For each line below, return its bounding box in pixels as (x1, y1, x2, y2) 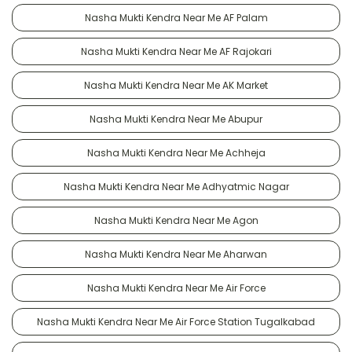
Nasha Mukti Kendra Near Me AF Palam (84, 10, 268, 24)
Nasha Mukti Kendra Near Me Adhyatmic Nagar (63, 179, 289, 193)
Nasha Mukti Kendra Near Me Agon (93, 213, 258, 227)
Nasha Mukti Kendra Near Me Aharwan (85, 247, 267, 261)
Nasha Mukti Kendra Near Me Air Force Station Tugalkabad (37, 314, 315, 328)
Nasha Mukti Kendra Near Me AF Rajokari (80, 44, 272, 58)
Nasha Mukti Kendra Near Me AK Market (84, 78, 268, 92)
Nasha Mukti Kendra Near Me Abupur (90, 112, 262, 126)
